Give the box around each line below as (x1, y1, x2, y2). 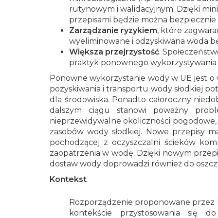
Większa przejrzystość (69, 47, 159, 57)
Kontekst (50, 175, 87, 184)
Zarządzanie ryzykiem (69, 26, 157, 36)
